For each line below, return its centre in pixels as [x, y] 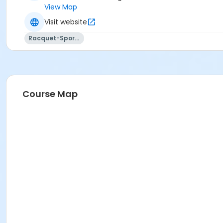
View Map [61, 7]
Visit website [66, 22]
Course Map [50, 94]
